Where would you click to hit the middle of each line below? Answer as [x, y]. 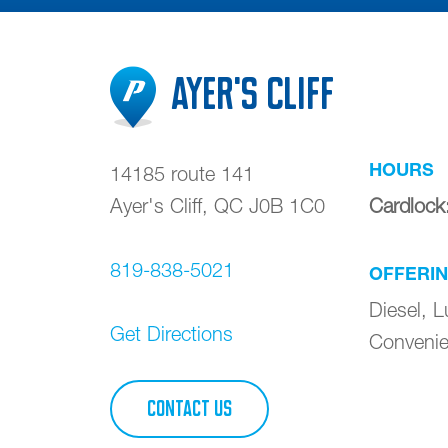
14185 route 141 [182, 173]
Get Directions [171, 333]
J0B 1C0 [287, 205]
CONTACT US [189, 408]
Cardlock [406, 205]
